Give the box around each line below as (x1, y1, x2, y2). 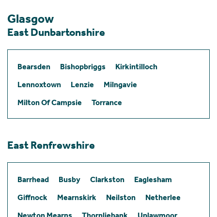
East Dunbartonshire (7, 26, 105, 39)
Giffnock (17, 192, 47, 202)
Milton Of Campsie (17, 97, 82, 107)
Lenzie (71, 79, 94, 89)
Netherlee (145, 192, 181, 202)
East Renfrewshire (7, 139, 95, 152)
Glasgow (7, 12, 54, 26)
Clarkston (90, 174, 124, 184)
